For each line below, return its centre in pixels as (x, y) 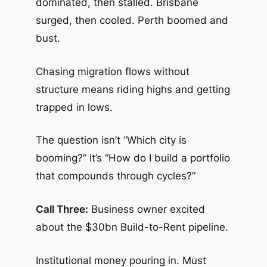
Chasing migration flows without (112, 71)
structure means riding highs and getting (133, 89)
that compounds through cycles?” (115, 176)
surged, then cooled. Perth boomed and (132, 21)
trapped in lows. (74, 107)
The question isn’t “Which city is (111, 140)
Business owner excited (146, 209)
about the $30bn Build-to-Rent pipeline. (132, 227)
